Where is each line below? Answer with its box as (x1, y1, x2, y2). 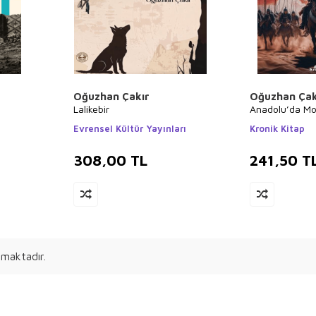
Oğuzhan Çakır (73, 90, 150, 102)
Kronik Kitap (250, 123, 305, 134)
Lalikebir (73, 103, 109, 115)
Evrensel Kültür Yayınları (73, 123, 186, 134)
